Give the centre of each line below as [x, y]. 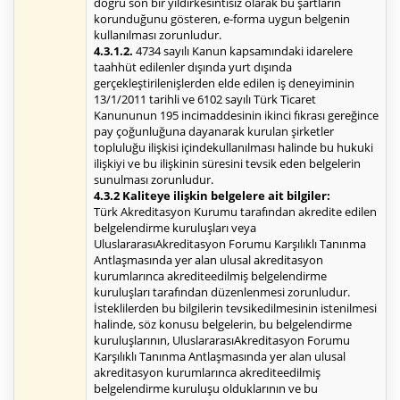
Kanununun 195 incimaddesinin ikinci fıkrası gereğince [236, 116]
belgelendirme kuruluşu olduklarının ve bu [206, 389]
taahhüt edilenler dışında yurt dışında [193, 67]
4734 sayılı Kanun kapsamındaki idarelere [243, 51]
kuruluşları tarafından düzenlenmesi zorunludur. [222, 292]
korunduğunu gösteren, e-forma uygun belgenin [222, 19]
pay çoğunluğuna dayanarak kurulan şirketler [214, 132]
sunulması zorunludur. [154, 180]
